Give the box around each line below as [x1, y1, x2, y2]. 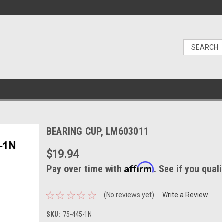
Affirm [124, 161, 154, 173]
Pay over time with [46, 163, 124, 175]
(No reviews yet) [103, 191, 154, 199]
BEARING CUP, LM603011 [46, 125, 149, 137]
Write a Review [162, 191, 208, 199]
